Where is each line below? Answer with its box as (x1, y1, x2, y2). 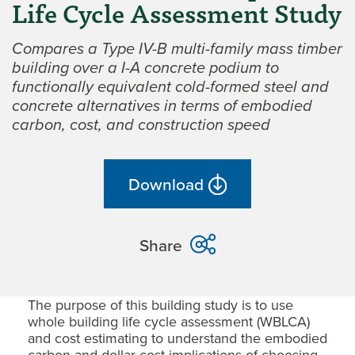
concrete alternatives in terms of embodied (12, 94, 312, 118)
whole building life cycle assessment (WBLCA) (28, 311, 310, 332)
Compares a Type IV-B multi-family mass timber (12, 36, 342, 61)
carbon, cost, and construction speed (12, 113, 270, 137)
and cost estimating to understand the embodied (28, 328, 327, 349)
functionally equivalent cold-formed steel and (12, 74, 329, 99)
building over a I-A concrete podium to (12, 55, 279, 80)
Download (128, 171, 204, 196)
